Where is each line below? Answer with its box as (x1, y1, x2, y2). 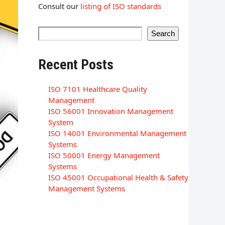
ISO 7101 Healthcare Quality (48, 83, 147, 94)
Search (151, 29, 175, 38)
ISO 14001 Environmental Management (48, 128, 186, 138)
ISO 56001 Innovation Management (48, 105, 173, 116)
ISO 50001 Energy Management (48, 150, 160, 160)
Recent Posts (38, 56, 114, 73)
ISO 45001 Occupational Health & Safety (48, 172, 188, 182)
